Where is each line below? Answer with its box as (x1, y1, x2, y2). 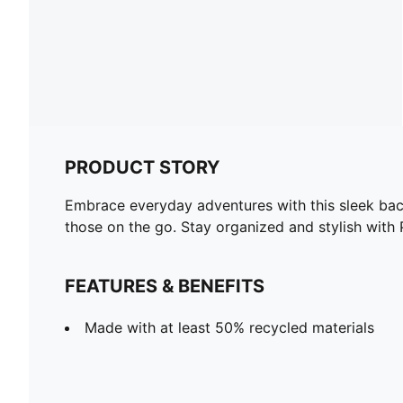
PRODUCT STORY (65, 156, 219, 178)
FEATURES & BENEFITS (65, 274, 264, 297)
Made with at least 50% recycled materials (85, 318, 374, 336)
